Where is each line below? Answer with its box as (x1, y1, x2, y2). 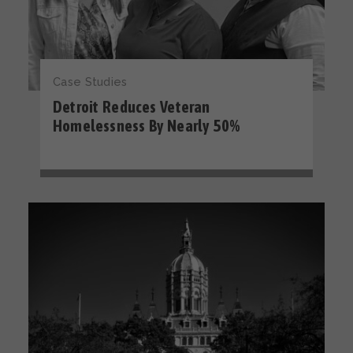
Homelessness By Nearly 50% (53, 117, 241, 136)
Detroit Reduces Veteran (53, 98, 210, 117)
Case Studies (53, 74, 128, 88)
